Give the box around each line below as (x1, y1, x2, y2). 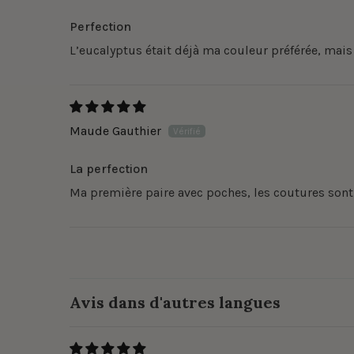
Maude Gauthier (70, 122, 161, 138)
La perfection (70, 160, 148, 176)
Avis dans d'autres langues (70, 292, 281, 312)
